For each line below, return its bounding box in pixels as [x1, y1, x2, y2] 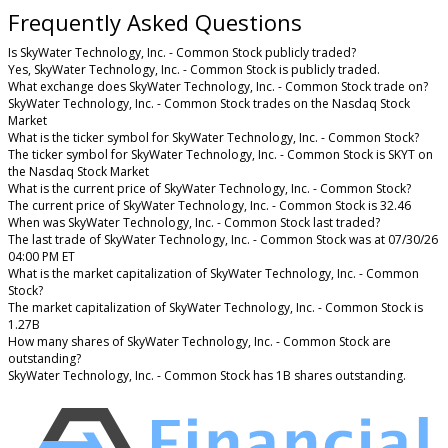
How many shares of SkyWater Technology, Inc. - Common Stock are [8, 333, 391, 351]
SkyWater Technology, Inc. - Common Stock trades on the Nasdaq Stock [8, 95, 410, 113]
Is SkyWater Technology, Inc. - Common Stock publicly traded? [8, 44, 356, 62]
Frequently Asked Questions [8, 7, 302, 38]
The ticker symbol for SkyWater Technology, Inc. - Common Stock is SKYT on [8, 146, 433, 164]
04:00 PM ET [8, 248, 75, 266]
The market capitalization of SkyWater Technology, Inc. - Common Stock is [8, 299, 423, 317]
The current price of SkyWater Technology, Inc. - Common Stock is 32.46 [8, 197, 411, 215]
